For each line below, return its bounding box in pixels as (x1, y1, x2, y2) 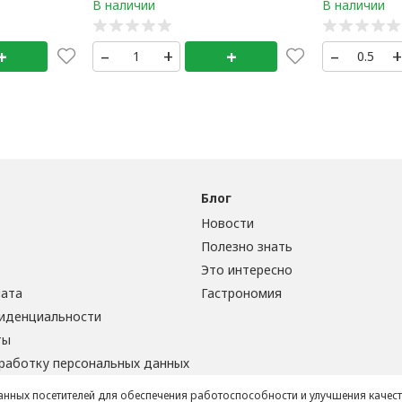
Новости (201, 214, 255, 232)
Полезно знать (201, 238, 293, 256)
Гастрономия (201, 284, 283, 301)
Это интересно (201, 261, 293, 279)
